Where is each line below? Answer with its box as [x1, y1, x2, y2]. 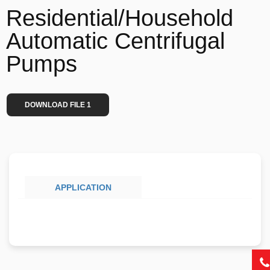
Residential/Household [6, 4, 233, 31]
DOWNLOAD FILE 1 [25, 100, 91, 109]
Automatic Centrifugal [6, 27, 225, 54]
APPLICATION [55, 182, 111, 192]
